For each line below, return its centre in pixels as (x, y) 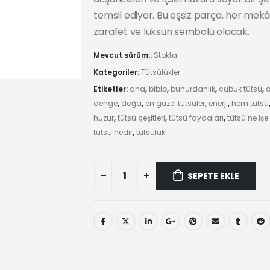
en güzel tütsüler (175, 104)
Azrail (104, 197)
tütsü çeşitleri (142, 118)
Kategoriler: (118, 72)
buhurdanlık (193, 89)
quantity (111, 240)
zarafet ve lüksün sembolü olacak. (171, 31)
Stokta (166, 55)
